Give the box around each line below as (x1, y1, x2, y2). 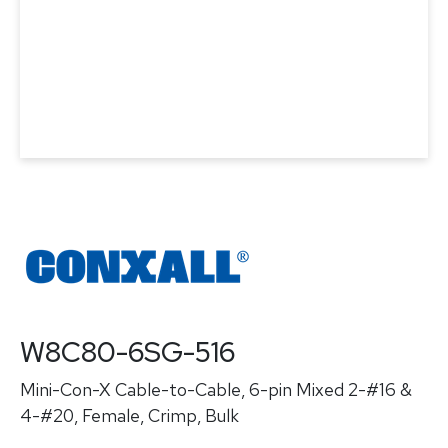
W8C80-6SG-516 (20, 333, 235, 371)
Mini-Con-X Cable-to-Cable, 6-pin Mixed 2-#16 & (20, 378, 412, 401)
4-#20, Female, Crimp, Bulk (20, 404, 239, 427)
